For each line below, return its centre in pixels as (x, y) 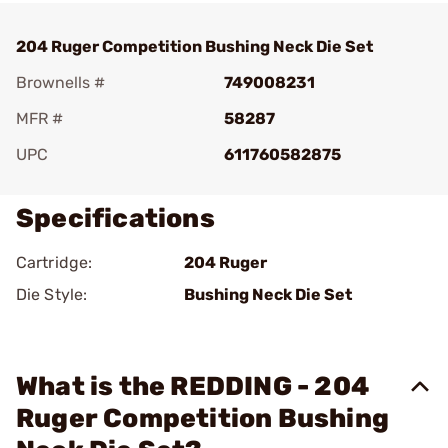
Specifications (115, 218)
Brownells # (60, 82)
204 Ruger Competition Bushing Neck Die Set (194, 46)
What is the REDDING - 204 (193, 386)
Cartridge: (54, 262)
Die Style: (51, 294)
